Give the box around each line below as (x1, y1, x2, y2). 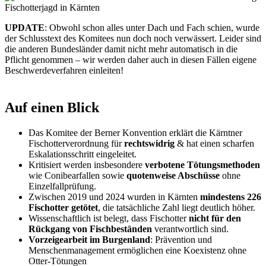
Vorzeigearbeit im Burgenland (28, 234, 150, 245)
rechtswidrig (124, 138, 175, 148)
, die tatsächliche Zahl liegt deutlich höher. (98, 202, 255, 213)
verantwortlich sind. (152, 223, 229, 234)
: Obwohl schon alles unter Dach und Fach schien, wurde (45, 22, 259, 33)
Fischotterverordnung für (28, 138, 124, 148)
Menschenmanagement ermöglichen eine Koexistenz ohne (28, 245, 246, 255)
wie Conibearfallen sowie (28, 170, 126, 180)
